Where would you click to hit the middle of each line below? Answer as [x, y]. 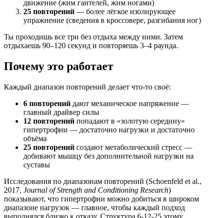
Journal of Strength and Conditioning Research [96, 190]
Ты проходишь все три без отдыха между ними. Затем [93, 37]
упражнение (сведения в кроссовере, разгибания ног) [112, 20]
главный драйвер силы [61, 112]
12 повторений [49, 121]
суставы [37, 165]
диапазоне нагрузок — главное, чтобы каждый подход [94, 208]
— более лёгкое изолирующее [125, 12]
